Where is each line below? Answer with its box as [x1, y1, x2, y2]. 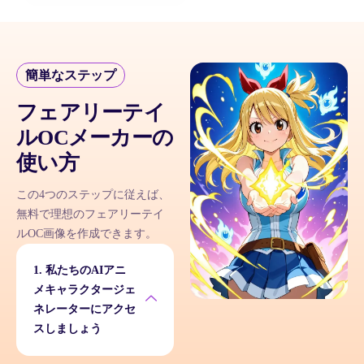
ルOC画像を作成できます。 [16, 227, 157, 240]
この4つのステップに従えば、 [16, 188, 170, 201]
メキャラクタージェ [33, 284, 136, 297]
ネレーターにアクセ [33, 303, 136, 316]
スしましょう [33, 323, 102, 336]
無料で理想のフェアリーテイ [16, 208, 164, 221]
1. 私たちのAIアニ [33, 264, 126, 277]
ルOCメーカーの [16, 126, 174, 150]
